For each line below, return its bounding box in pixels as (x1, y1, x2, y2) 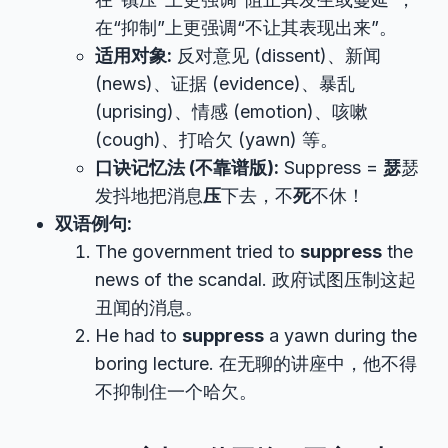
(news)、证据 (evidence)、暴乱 (95, 73, 355, 94)
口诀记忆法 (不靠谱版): (95, 157, 279, 178)
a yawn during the (264, 325, 417, 346)
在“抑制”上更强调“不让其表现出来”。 (95, 17, 397, 38)
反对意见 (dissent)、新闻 (172, 45, 381, 66)
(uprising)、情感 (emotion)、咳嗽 (95, 101, 368, 122)
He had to (95, 325, 182, 346)
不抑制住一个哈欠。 (95, 381, 257, 402)
